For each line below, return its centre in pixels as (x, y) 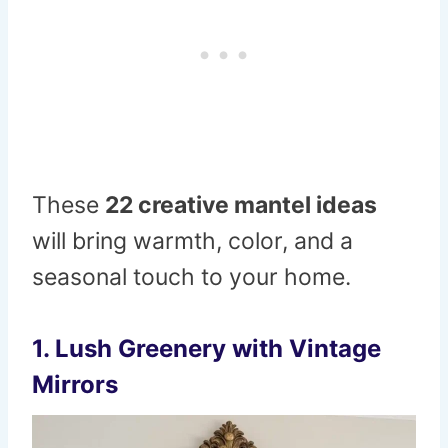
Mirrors (75, 385)
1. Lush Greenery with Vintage (206, 349)
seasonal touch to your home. (191, 277)
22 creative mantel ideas (241, 205)
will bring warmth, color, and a (192, 241)
